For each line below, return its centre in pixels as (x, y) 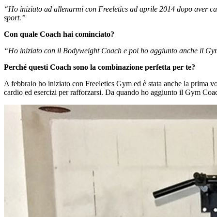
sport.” (15, 18)
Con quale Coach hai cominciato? (59, 34)
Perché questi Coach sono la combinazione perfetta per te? (100, 67)
